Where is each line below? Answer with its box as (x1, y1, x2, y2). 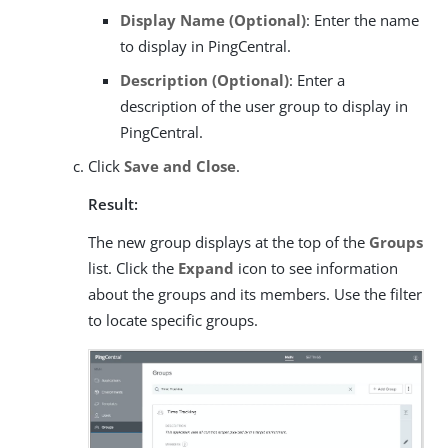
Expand (178, 258, 234, 279)
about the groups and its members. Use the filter (88, 284, 422, 305)
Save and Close (124, 156, 236, 177)
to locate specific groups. (88, 310, 258, 331)
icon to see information (234, 258, 398, 279)
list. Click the (88, 258, 178, 279)
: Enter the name (306, 10, 419, 31)
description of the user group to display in (120, 96, 408, 117)
